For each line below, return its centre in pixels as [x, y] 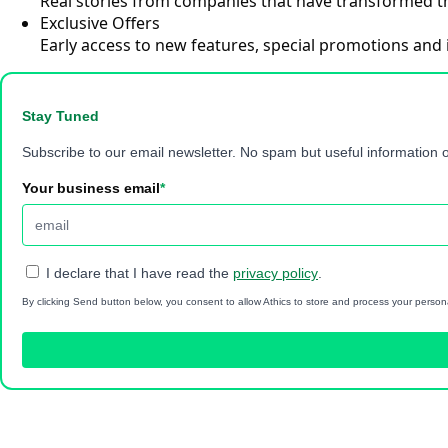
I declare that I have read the [137, 272]
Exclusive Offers [100, 22]
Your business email [91, 188]
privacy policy [275, 272]
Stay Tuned [60, 116]
